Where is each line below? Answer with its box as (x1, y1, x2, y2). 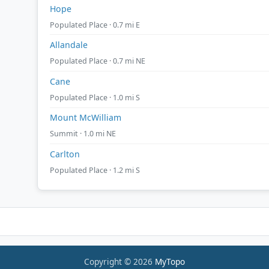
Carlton (50, 148, 80, 160)
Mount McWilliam (50, 112, 121, 124)
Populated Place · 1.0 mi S (50, 92, 140, 103)
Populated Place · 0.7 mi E (50, 19, 140, 30)
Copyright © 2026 (84, 256, 155, 268)
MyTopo (155, 256, 185, 268)
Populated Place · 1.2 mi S (50, 165, 140, 175)
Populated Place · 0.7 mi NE (50, 56, 145, 67)
